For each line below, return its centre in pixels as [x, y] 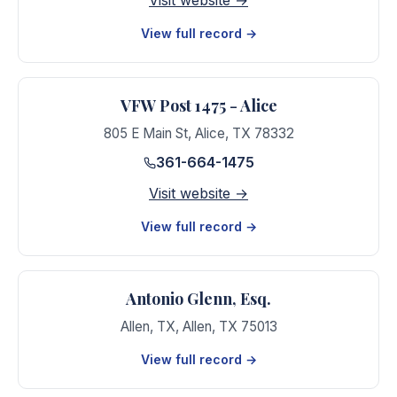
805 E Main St [145, 133]
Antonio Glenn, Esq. [198, 298]
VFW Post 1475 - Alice [198, 105]
